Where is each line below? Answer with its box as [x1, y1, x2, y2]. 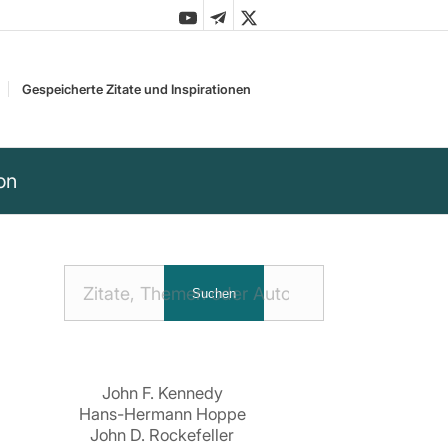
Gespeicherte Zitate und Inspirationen [21, 81, 251, 97]
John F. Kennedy [101, 382, 223, 403]
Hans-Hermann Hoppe [78, 403, 246, 424]
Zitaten [62, 299, 103, 315]
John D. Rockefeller [90, 424, 235, 445]
